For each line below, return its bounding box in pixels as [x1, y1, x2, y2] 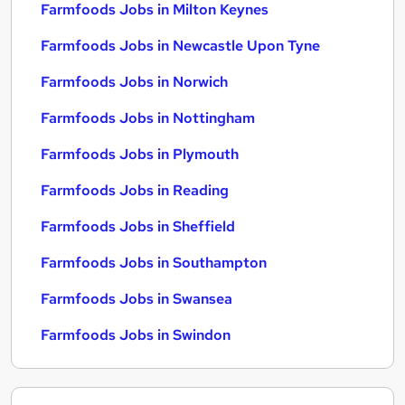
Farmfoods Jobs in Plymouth [41, 145, 239, 164]
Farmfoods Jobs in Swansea [41, 289, 232, 308]
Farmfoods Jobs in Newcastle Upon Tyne [41, 36, 320, 55]
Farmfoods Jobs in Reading [41, 181, 229, 200]
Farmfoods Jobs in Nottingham [41, 108, 255, 127]
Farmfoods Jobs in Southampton [41, 253, 267, 272]
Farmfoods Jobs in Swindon [41, 325, 231, 344]
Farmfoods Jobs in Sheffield [41, 217, 235, 236]
